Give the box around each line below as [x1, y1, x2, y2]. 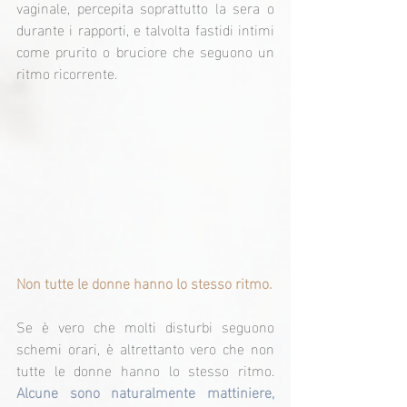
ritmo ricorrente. [16, 59, 117, 86]
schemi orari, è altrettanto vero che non [16, 334, 274, 362]
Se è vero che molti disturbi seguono [16, 313, 274, 340]
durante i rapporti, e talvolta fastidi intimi [16, 15, 274, 43]
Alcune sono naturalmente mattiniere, [16, 378, 274, 405]
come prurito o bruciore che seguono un [16, 37, 274, 65]
